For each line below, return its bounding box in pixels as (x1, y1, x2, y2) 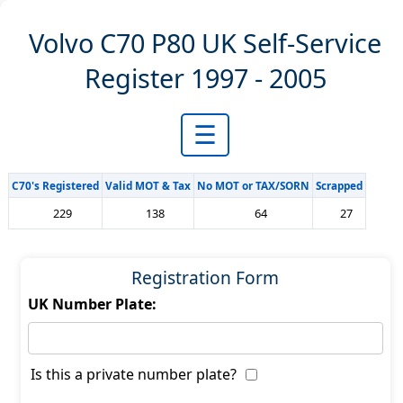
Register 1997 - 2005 (84, 60, 327, 95)
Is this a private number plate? (30, 364, 237, 384)
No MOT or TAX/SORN (196, 178, 309, 193)
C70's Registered (11, 178, 99, 193)
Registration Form (131, 265, 280, 290)
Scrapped (315, 178, 363, 193)
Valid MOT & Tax (104, 178, 191, 193)
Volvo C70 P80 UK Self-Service (29, 25, 382, 60)
